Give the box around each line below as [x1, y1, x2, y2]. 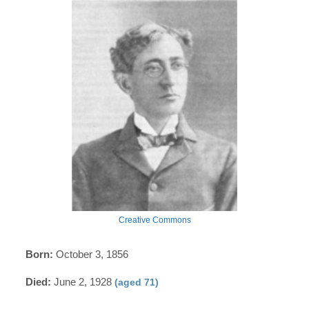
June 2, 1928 [51, 275, 115, 288]
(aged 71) [114, 276, 159, 288]
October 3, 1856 [53, 248, 129, 260]
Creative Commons [118, 215, 191, 225]
